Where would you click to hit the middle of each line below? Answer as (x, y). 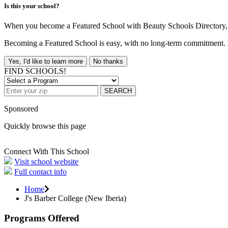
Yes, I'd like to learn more (46, 62)
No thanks (108, 62)
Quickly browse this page (45, 126)
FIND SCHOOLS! (35, 71)
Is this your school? (32, 6)
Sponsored (21, 109)
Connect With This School (47, 152)
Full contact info (40, 172)
